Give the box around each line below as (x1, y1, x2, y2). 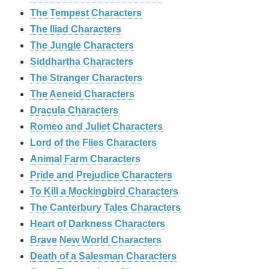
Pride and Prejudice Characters (30, 170, 172, 181)
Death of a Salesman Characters (30, 251, 177, 262)
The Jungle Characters (30, 40, 134, 51)
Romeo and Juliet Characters (30, 121, 163, 132)
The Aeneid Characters (30, 89, 134, 100)
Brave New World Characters (30, 235, 162, 246)
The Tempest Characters (30, 8, 142, 19)
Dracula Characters (30, 105, 118, 116)
